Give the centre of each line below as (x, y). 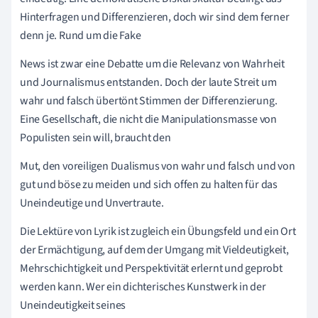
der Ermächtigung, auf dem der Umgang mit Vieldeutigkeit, (154, 250)
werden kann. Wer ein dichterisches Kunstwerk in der (143, 287)
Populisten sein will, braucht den (95, 138)
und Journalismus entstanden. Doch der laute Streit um (148, 83)
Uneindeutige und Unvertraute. (92, 203)
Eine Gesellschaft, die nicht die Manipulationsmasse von (148, 120)
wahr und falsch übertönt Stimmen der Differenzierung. (149, 101)
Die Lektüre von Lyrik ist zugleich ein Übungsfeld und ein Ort (158, 232)
